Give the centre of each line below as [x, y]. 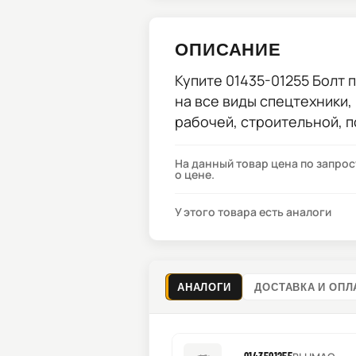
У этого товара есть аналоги [253, 212]
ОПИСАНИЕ [228, 48]
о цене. [195, 174]
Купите [200, 80]
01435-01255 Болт [285, 80]
